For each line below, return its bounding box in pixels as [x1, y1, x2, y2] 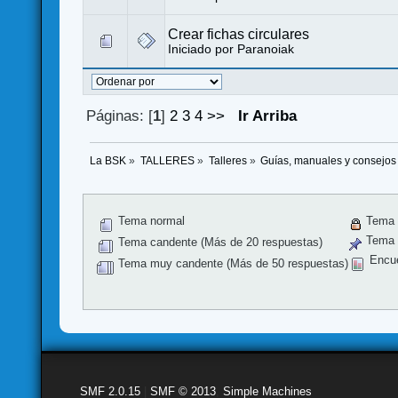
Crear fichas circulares [168, 26, 310, 42]
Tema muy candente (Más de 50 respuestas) [114, 257, 348, 271]
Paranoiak [237, 42, 295, 56]
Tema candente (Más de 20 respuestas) [114, 235, 322, 250]
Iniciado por [168, 42, 238, 56]
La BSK [90, 155, 127, 167]
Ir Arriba [237, 107, 297, 124]
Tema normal [114, 214, 185, 228]
